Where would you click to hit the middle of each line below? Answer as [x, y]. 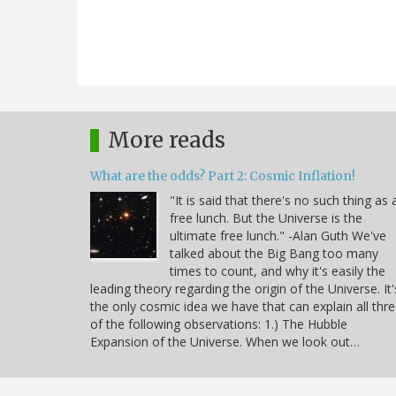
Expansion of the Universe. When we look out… [225, 341]
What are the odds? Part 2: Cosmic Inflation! [223, 175]
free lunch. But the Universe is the [266, 217]
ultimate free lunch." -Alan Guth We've [278, 235]
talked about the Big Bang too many [274, 253]
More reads [167, 140]
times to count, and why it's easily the [278, 270]
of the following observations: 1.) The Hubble [219, 324]
